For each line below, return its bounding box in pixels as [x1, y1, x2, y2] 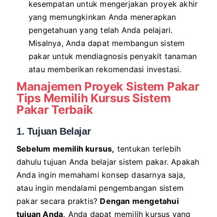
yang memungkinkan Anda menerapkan [29, 12, 176, 22]
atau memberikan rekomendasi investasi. [29, 64, 182, 74]
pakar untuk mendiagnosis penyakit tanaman [29, 51, 197, 61]
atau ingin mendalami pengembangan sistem [16, 183, 184, 193]
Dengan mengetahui [100, 196, 179, 206]
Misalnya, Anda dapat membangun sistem [29, 38, 185, 48]
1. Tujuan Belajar [16, 126, 91, 137]
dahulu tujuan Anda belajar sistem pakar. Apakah [16, 157, 200, 167]
